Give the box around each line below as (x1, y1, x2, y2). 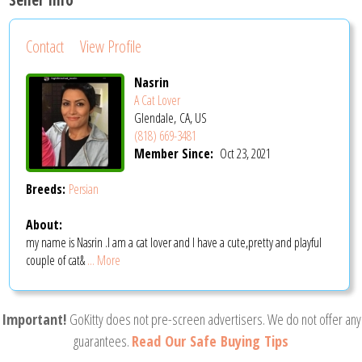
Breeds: (26, 179, 69, 198)
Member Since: (133, 145, 217, 163)
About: (26, 215, 63, 234)
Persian (69, 179, 99, 198)
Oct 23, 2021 (219, 145, 271, 163)
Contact (26, 36, 65, 58)
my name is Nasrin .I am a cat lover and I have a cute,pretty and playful (26, 233, 322, 251)
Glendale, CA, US (133, 109, 207, 128)
